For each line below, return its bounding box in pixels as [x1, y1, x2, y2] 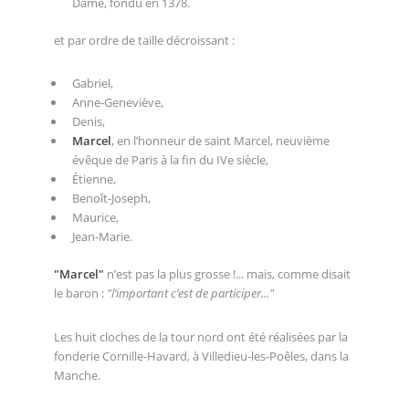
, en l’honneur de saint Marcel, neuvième [110, 132, 330, 150]
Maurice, [71, 209, 119, 226]
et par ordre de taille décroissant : [53, 31, 235, 48]
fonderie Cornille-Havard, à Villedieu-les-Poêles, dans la [53, 347, 349, 364]
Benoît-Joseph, [71, 190, 151, 207]
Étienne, [71, 171, 116, 188]
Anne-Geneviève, [71, 94, 163, 111]
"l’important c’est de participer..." [106, 285, 274, 302]
